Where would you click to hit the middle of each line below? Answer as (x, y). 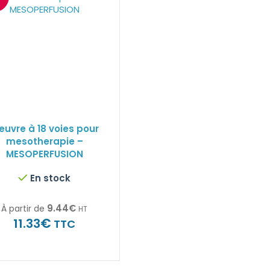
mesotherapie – (44, 141)
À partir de (23, 209)
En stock (51, 178)
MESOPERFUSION (44, 154)
